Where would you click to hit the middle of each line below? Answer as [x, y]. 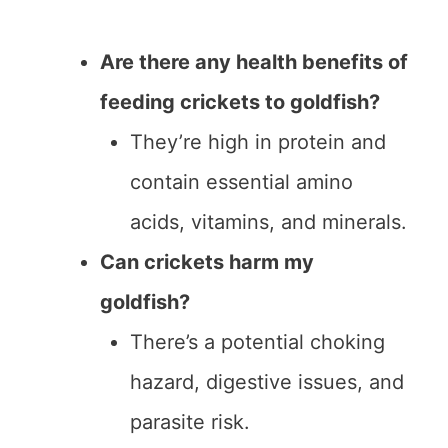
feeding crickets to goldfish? [240, 102]
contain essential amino [241, 182]
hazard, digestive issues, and [267, 382]
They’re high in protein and [258, 142]
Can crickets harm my [207, 262]
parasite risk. [190, 422]
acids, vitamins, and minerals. [268, 222]
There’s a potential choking [257, 342]
